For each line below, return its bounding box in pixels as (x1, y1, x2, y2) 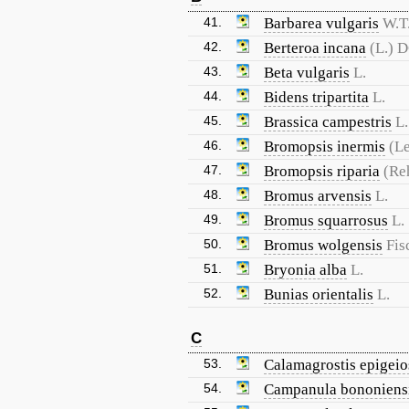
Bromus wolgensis (264, 236, 383, 254)
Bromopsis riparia (264, 163, 380, 180)
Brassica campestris (264, 113, 392, 131)
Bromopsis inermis (264, 138, 385, 155)
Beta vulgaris (264, 64, 350, 81)
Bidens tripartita (264, 89, 369, 106)
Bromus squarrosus (264, 212, 388, 229)
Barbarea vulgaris (264, 15, 379, 32)
